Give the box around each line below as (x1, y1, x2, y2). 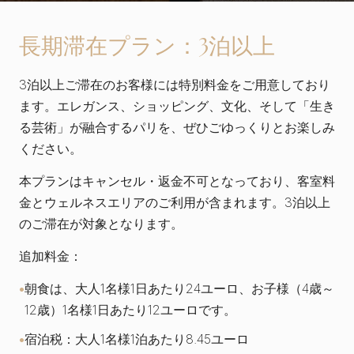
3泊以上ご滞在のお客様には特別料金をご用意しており (19, 77, 330, 92)
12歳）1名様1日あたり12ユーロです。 (24, 302, 236, 318)
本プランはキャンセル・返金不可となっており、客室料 (19, 173, 335, 189)
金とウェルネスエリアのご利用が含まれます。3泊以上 (19, 194, 330, 210)
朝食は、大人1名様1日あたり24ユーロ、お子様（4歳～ (24, 281, 334, 296)
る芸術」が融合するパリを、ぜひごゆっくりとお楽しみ (19, 119, 335, 135)
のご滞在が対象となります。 (19, 216, 183, 232)
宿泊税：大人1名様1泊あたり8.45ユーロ (24, 331, 249, 347)
